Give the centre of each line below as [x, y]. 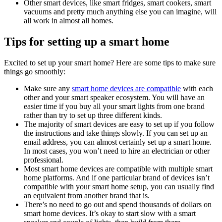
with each [197, 89]
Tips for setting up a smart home [87, 42]
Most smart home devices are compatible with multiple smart [118, 169]
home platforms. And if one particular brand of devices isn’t [117, 178]
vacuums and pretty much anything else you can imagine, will [120, 12]
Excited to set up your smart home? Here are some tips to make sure [110, 63]
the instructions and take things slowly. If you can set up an [116, 133]
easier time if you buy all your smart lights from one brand [114, 107]
